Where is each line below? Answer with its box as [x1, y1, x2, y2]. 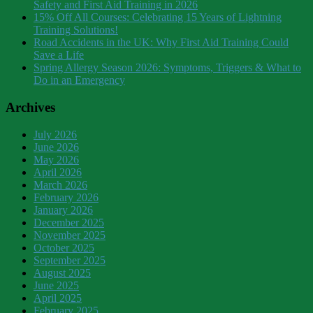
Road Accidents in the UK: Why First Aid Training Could [34, 36, 289, 49]
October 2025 [34, 241, 94, 254]
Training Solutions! [34, 24, 118, 36]
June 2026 [34, 140, 79, 153]
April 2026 [34, 166, 82, 178]
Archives [6, 99, 55, 115]
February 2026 [34, 191, 99, 203]
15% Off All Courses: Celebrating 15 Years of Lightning [34, 11, 282, 24]
